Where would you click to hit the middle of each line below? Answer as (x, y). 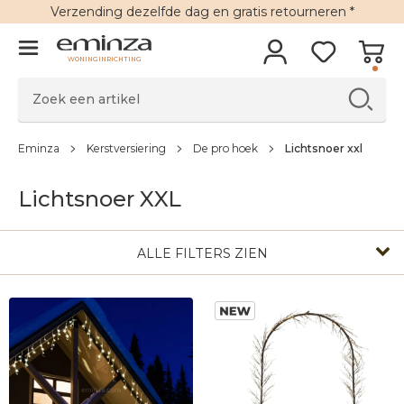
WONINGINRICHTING (104, 60)
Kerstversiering (126, 148)
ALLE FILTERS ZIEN (202, 253)
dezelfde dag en (177, 12)
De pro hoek (225, 148)
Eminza (39, 148)
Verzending (86, 12)
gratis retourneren (289, 12)
